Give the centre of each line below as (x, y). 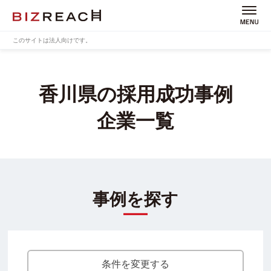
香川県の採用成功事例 (135, 94)
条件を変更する (135, 264)
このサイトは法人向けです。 (52, 40)
